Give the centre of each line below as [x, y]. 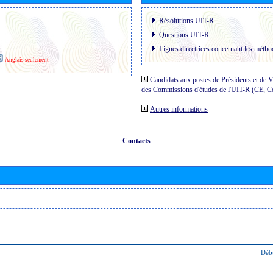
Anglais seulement [27, 59]
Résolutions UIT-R [186, 20]
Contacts [136, 140]
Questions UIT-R [184, 34]
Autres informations [179, 109]
